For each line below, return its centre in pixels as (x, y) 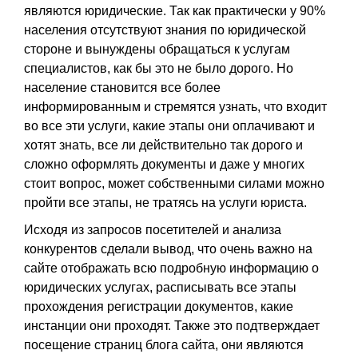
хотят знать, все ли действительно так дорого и (163, 145)
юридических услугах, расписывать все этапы (160, 287)
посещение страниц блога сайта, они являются (164, 344)
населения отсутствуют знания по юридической (165, 30)
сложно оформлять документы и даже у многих (164, 164)
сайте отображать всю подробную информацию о (171, 268)
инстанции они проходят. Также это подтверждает (172, 325)
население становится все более (122, 87)
